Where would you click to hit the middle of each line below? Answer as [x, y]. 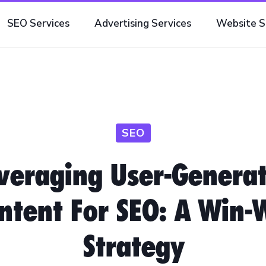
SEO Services [38, 23]
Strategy [133, 246]
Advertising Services [143, 23]
